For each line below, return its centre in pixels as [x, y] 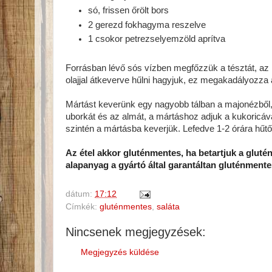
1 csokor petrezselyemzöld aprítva [157, 39]
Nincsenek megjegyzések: [136, 232]
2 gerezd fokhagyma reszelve [147, 25]
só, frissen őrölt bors [129, 11]
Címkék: [83, 206]
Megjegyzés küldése [120, 253]
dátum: [80, 194]
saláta [168, 206]
